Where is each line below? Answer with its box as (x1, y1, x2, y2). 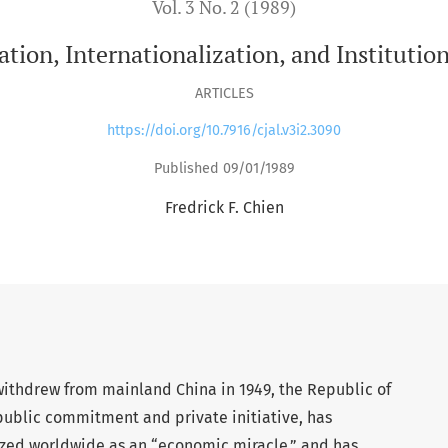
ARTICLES (194, 84, 254, 102)
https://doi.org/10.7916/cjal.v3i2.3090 (107, 122, 341, 140)
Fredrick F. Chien (164, 197, 284, 217)
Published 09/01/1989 (153, 159, 295, 177)
